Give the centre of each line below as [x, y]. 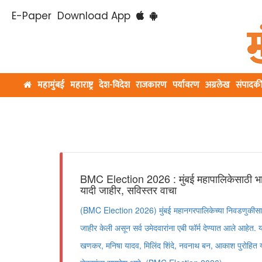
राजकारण [151, 85]
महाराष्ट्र [82, 85]
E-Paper [32, 16]
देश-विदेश [114, 85]
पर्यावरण [186, 85]
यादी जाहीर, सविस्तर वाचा [128, 189]
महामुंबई [51, 85]
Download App [94, 16]
